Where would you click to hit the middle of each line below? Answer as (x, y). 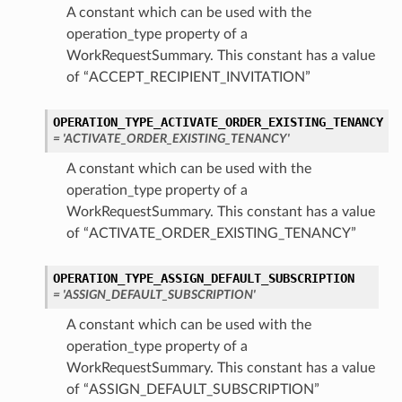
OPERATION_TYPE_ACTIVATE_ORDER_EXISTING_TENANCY (218, 122)
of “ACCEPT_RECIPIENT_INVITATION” (188, 78)
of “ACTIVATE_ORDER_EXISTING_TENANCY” (211, 234)
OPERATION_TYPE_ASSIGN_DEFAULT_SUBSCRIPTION (203, 279)
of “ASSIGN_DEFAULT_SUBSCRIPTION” (192, 390)
